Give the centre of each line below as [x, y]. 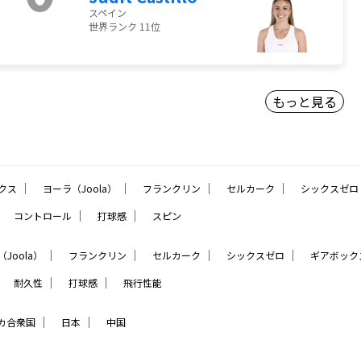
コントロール [43, 216]
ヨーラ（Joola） [80, 189]
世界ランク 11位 [124, 27]
